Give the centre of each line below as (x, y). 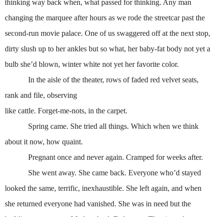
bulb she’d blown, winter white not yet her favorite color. (92, 64)
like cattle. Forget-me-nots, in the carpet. (66, 110)
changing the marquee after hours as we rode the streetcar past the (105, 17)
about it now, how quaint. (44, 141)
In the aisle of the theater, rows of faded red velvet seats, (102, 79)
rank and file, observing (41, 95)
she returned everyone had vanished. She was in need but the (98, 203)
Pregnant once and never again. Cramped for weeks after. (104, 157)
